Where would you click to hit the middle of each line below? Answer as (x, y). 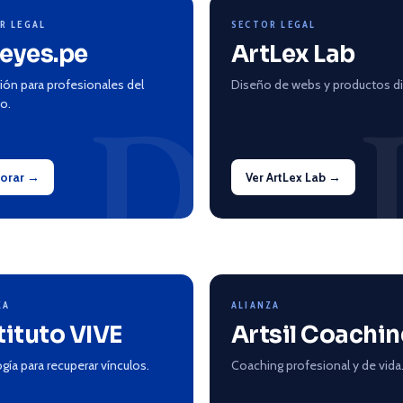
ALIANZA (256, 305)
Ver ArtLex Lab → (293, 177)
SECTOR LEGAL (274, 24)
